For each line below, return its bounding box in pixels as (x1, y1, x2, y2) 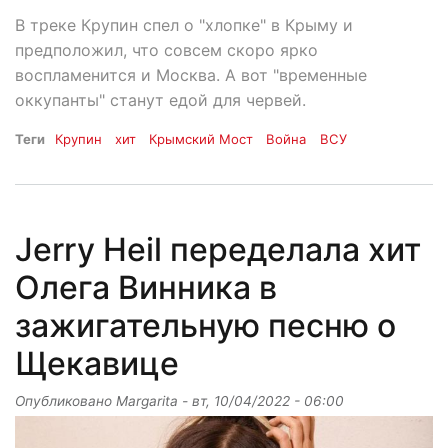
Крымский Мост (149, 130, 254, 147)
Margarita (116, 392, 178, 409)
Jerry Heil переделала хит (15, 229, 421, 269)
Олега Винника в (15, 267, 277, 307)
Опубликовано (15, 392, 116, 409)
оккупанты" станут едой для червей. (15, 89, 306, 110)
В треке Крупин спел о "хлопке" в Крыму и (15, 14, 353, 35)
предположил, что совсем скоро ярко (15, 39, 318, 60)
